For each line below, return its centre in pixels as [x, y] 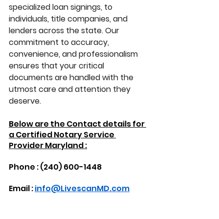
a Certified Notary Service [62, 135]
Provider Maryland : [48, 146]
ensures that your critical [57, 66]
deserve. [25, 101]
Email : [22, 189]
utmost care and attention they [71, 89]
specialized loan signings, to [62, 7]
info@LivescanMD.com [82, 189]
